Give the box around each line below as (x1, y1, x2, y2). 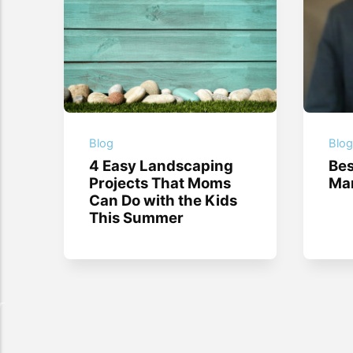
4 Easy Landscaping (89, 156, 234, 174)
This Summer (89, 208, 184, 226)
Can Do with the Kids (89, 191, 238, 209)
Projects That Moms (89, 173, 232, 191)
